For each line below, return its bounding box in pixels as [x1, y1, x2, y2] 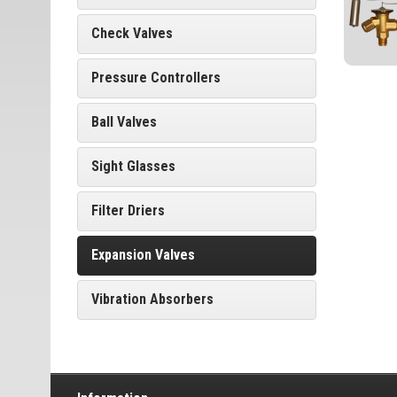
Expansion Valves [91, 246, 195, 263]
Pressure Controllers [91, 69, 221, 86]
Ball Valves [91, 113, 157, 130]
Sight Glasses [91, 158, 175, 175]
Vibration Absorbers [91, 291, 214, 307]
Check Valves [91, 25, 173, 42]
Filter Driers [91, 202, 165, 219]
